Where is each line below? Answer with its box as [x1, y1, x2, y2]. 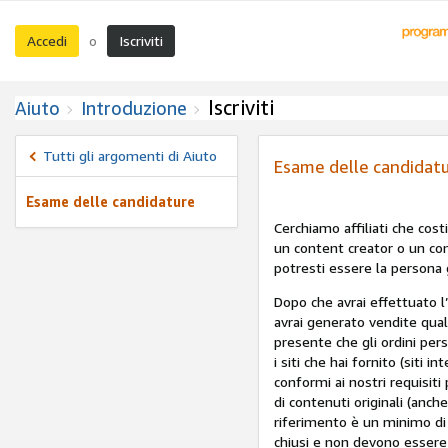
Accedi [27, 32, 67, 49]
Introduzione [81, 97, 187, 119]
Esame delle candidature [26, 193, 195, 210]
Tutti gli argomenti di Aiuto [43, 147, 217, 164]
